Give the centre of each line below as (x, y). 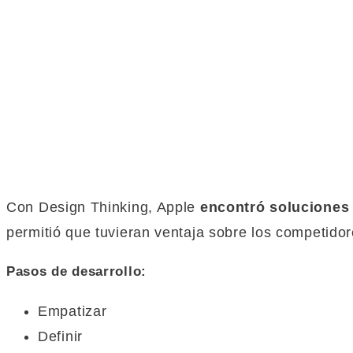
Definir (60, 336)
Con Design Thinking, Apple (103, 207)
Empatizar (72, 311)
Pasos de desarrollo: (76, 272)
